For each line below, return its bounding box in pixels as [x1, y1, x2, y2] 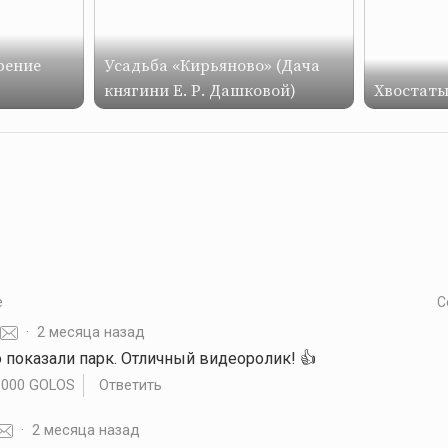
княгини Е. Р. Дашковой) [104, 80, 296, 101]
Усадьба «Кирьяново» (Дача [104, 55, 320, 76]
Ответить [98, 375, 162, 394]
